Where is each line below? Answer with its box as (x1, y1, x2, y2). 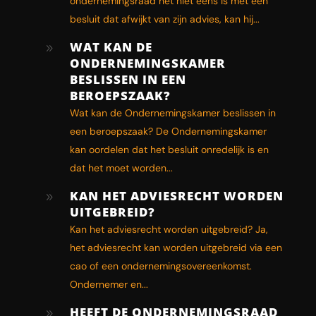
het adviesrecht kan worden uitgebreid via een (69, 241, 282, 254)
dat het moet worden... (69, 161, 173, 174)
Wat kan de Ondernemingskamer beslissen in (69, 106, 276, 119)
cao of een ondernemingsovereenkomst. (69, 259, 252, 272)
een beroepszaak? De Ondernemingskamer (69, 124, 267, 138)
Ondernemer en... (69, 277, 148, 291)
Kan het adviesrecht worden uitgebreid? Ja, (69, 222, 268, 236)
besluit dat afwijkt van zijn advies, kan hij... (69, 12, 260, 25)
